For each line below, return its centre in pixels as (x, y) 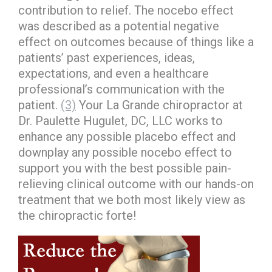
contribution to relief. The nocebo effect (126, 10)
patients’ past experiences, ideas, (107, 58)
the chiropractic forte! (77, 216)
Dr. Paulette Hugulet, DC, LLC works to (121, 121)
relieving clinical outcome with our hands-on (136, 184)
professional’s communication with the (121, 89)
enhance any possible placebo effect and (127, 137)
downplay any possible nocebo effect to (125, 152)
